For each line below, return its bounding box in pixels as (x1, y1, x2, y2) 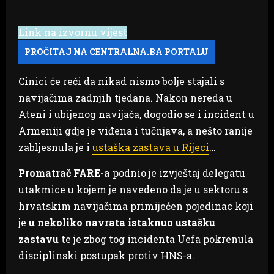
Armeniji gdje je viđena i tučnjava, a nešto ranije (18, 124, 253, 137)
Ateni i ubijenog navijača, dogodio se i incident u (18, 107, 254, 120)
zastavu (18, 232, 59, 245)
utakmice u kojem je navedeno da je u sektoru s (18, 182, 248, 196)
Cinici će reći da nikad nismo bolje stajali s (18, 74, 224, 87)
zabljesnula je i (18, 140, 92, 154)
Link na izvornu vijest (18, 25, 127, 39)
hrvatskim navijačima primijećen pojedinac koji (18, 199, 253, 212)
